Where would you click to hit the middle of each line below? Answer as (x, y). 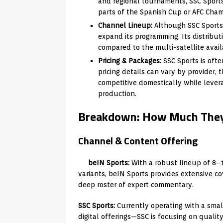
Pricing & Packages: (130, 60)
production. (117, 93)
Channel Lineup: (125, 25)
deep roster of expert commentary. (136, 184)
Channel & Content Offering (138, 140)
